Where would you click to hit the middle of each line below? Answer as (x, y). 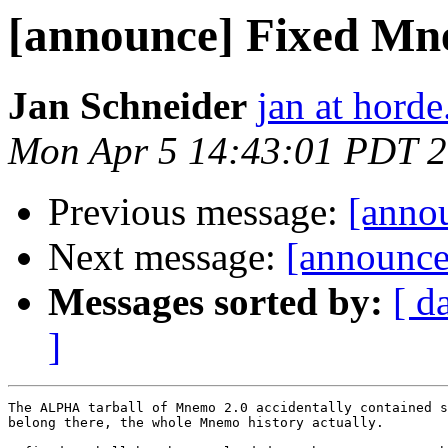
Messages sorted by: (215, 302)
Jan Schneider (127, 106)
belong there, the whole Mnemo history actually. (196, 423)
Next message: (167, 257)
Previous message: (198, 212)
